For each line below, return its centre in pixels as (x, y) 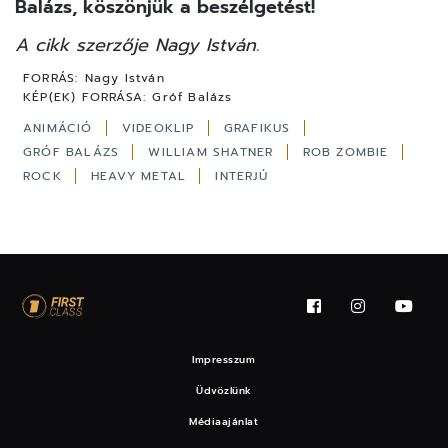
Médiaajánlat (224, 421)
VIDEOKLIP (160, 127)
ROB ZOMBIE (348, 151)
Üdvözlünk (224, 390)
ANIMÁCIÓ (60, 127)
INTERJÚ (241, 175)
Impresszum (224, 359)
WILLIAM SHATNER (213, 151)
